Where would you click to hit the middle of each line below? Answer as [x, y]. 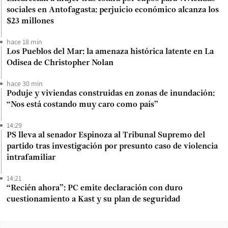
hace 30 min [25, 84]
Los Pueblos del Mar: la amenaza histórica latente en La [110, 52]
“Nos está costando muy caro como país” [82, 105]
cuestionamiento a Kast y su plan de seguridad [93, 200]
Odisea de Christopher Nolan [60, 63]
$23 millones [30, 22]
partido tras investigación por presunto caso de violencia [112, 147]
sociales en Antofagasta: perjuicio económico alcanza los [113, 10]
